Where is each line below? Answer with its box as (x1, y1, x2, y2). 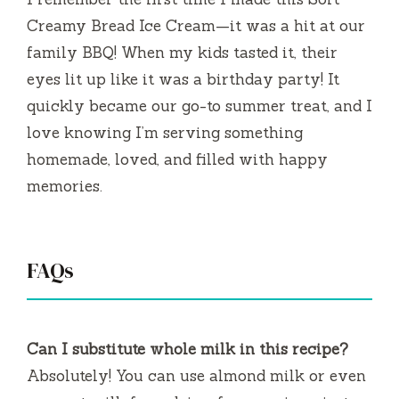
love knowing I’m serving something (27, 122, 303, 142)
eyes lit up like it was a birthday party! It (27, 69, 339, 89)
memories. (27, 175, 102, 196)
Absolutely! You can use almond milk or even (27, 365, 366, 386)
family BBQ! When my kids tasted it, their (27, 42, 338, 62)
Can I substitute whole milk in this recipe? (27, 338, 348, 359)
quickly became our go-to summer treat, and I (27, 95, 372, 116)
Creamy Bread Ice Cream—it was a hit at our (27, 15, 365, 36)
